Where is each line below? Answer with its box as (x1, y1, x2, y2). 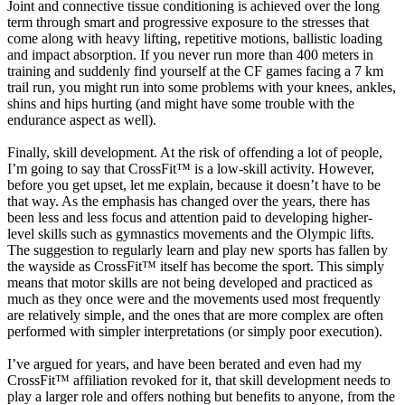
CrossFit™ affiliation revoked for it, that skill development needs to (7, 372, 391, 388)
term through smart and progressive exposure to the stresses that (7, 14, 369, 30)
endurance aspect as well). (7, 112, 156, 127)
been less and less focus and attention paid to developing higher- (7, 210, 372, 225)
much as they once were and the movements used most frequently (7, 291, 381, 306)
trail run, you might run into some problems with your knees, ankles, (7, 80, 396, 95)
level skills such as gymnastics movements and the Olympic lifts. (7, 226, 374, 241)
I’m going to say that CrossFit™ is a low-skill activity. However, (7, 161, 374, 176)
